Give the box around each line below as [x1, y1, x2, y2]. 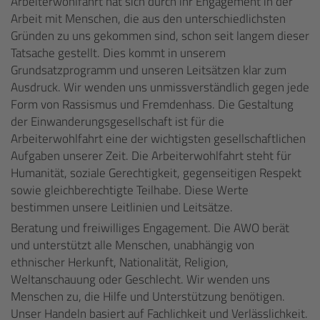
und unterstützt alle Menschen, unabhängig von [11, 236, 254, 254]
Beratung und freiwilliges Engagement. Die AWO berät [11, 219, 289, 237]
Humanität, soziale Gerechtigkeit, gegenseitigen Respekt [11, 164, 301, 182]
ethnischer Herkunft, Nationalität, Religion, [11, 253, 229, 271]
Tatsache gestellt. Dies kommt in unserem [11, 44, 226, 62]
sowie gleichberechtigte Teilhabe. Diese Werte [11, 181, 249, 199]
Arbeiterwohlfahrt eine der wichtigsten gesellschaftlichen [11, 129, 306, 148]
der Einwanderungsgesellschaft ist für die [11, 112, 224, 131]
